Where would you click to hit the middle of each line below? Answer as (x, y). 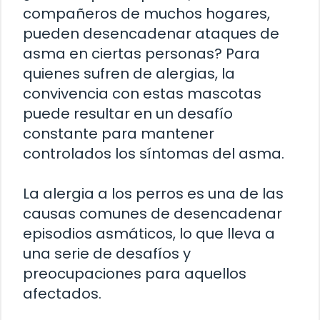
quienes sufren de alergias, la (129, 73)
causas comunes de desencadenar (152, 213)
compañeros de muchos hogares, (146, 13)
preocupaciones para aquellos (135, 273)
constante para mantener (119, 133)
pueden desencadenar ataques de (151, 33)
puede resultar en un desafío (128, 113)
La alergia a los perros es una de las (153, 193)
